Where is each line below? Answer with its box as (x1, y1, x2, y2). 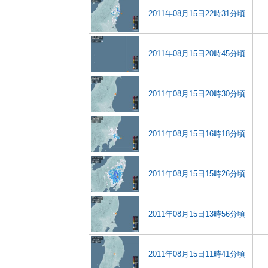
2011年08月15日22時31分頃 (148, 9, 245, 18)
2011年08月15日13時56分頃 (148, 209, 245, 218)
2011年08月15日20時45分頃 (148, 49, 245, 58)
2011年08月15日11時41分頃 (148, 249, 245, 258)
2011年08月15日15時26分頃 (148, 169, 245, 178)
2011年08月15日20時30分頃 (148, 89, 245, 98)
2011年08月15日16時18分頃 (148, 129, 245, 138)
